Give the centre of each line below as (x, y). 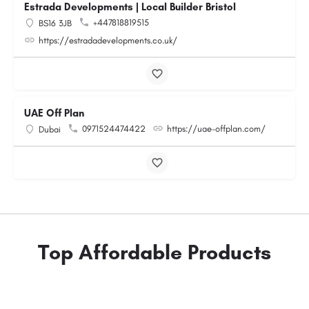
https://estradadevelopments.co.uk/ (108, 40)
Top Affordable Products (154, 252)
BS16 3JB (55, 23)
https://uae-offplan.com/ (216, 129)
